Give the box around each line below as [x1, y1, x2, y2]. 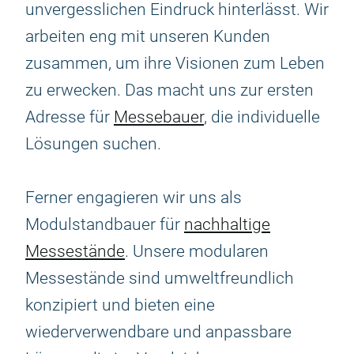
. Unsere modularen [125, 242, 269, 261]
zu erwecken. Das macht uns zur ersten [25, 81, 314, 100]
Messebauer [114, 107, 204, 126]
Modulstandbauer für [25, 215, 184, 234]
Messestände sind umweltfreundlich [25, 269, 294, 288]
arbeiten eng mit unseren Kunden [25, 27, 270, 46]
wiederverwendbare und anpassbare [25, 322, 292, 341]
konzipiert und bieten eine [25, 296, 215, 314]
